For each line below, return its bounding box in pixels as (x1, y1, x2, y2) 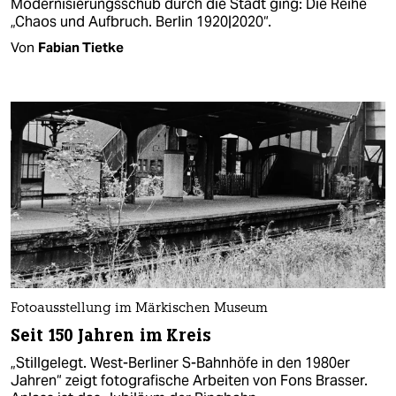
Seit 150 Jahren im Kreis (11, 324, 212, 347)
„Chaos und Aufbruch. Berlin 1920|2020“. (11, 11, 271, 31)
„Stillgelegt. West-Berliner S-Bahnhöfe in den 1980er (11, 354, 350, 373)
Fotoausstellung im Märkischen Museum (11, 302, 268, 316)
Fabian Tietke (38, 38, 124, 56)
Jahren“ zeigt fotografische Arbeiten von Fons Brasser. (11, 371, 368, 391)
